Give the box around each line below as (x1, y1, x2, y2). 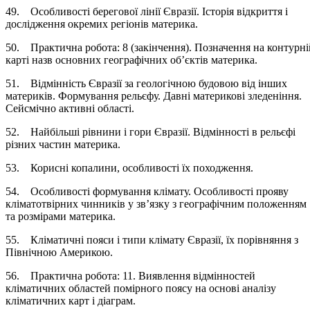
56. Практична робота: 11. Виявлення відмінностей (6, 269, 255, 282)
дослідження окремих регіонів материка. (6, 17, 220, 30)
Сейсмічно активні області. (6, 102, 154, 114)
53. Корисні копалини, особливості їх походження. (6, 161, 273, 174)
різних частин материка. (6, 138, 143, 150)
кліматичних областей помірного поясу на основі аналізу (6, 282, 276, 294)
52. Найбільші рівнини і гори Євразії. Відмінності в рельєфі (6, 125, 295, 138)
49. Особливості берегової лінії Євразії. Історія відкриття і (6, 5, 288, 17)
